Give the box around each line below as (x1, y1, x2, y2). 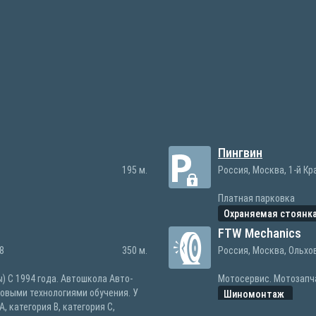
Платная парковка (218, 193, 295, 204)
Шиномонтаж (224, 288, 287, 300)
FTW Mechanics (218, 226, 301, 241)
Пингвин (218, 145, 262, 160)
